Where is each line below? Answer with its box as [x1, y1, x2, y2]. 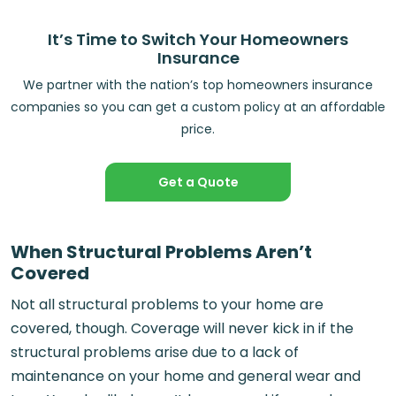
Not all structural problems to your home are [11, 293, 324, 315]
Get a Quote [157, 172, 239, 191]
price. [181, 119, 215, 138]
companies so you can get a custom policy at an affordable [11, 97, 385, 116]
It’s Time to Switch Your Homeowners [48, 27, 348, 50]
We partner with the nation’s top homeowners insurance [23, 75, 373, 94]
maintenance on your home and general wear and [11, 365, 361, 386]
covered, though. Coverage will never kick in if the [11, 317, 354, 339]
